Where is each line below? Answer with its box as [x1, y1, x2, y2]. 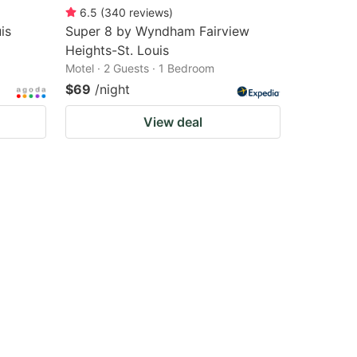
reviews [129, 6, 169, 19]
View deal [143, 114, 202, 130]
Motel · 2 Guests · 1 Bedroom [65, 61, 214, 75]
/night [95, 81, 130, 97]
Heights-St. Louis [65, 42, 169, 58]
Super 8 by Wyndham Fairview [65, 23, 249, 39]
